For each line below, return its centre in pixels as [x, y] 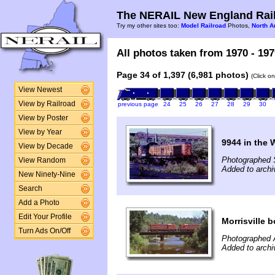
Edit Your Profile [45, 217]
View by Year [40, 132]
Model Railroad [203, 25]
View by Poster [43, 118]
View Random [42, 160]
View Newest [40, 90]
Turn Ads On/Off [44, 231]
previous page [138, 104]
